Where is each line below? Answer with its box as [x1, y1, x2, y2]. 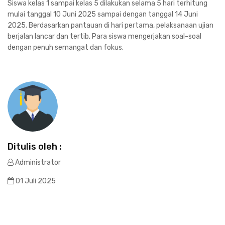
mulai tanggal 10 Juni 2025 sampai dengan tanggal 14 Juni [8, 10, 198, 19]
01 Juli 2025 [14, 177, 56, 186]
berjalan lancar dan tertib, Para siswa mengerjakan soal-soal [8, 32, 201, 41]
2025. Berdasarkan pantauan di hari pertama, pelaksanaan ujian [8, 21, 213, 30]
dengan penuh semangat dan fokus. [8, 43, 124, 52]
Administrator [14, 158, 61, 167]
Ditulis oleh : [8, 141, 62, 153]
